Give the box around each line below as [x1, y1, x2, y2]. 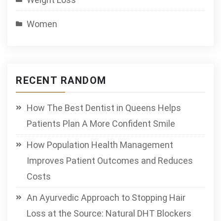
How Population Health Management [27, 140, 173, 150]
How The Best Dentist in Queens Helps [27, 103, 181, 113]
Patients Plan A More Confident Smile [27, 118, 175, 129]
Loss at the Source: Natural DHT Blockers [27, 208, 191, 219]
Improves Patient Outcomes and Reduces [27, 155, 193, 166]
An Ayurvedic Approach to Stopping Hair [27, 192, 185, 203]
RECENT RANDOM [16, 74, 107, 86]
